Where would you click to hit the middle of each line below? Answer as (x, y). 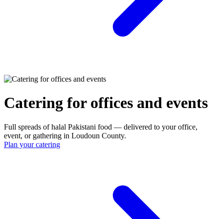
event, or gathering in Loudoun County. (65, 135)
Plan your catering (32, 144)
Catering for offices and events (106, 103)
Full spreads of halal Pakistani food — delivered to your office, (101, 127)
